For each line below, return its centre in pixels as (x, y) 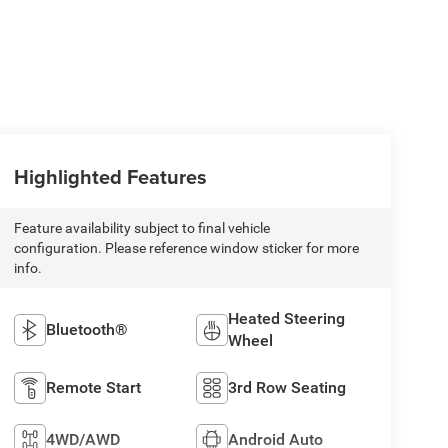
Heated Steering (287, 319)
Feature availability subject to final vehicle (141, 228)
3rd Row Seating (287, 388)
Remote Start (93, 388)
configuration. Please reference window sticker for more (186, 248)
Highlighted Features (110, 177)
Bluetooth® (86, 330)
